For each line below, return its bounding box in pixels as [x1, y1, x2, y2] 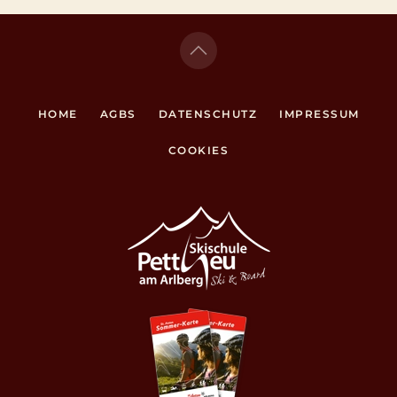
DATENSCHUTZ [158, 106, 257, 121]
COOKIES [167, 143, 230, 157]
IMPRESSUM [279, 106, 360, 121]
